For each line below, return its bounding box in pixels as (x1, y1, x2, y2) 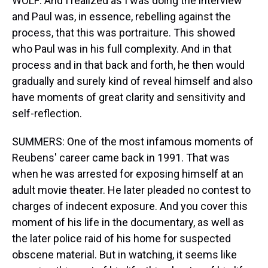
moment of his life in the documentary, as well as (12, 216, 244, 229)
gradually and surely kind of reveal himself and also (12, 75, 252, 87)
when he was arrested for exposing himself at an (12, 167, 243, 180)
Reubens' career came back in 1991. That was (12, 151, 230, 164)
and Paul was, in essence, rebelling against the (12, 10, 231, 23)
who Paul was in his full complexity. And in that (12, 42, 232, 55)
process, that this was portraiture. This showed (12, 26, 235, 39)
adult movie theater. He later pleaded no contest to (12, 184, 251, 196)
